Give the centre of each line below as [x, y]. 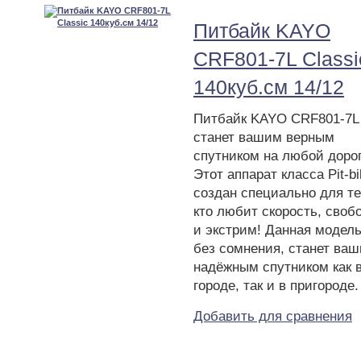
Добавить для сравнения [273, 316]
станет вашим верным [264, 137]
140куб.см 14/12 [269, 87]
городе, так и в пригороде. [276, 285]
